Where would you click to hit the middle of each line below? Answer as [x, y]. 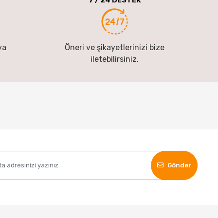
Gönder [179, 165]
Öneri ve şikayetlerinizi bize [115, 47]
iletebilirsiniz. [115, 59]
